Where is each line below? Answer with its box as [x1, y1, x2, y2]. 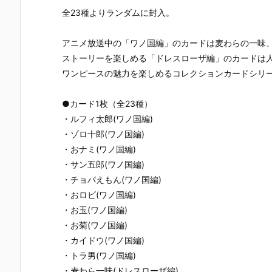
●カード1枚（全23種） [62, 98, 152, 109]
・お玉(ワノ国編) [62, 204, 127, 215]
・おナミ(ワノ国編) [62, 143, 136, 154]
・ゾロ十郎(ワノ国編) [62, 128, 144, 139]
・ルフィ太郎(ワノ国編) [62, 113, 153, 124]
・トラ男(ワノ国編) [62, 250, 136, 260]
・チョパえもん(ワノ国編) [62, 174, 161, 185]
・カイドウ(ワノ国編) [62, 234, 144, 245]
